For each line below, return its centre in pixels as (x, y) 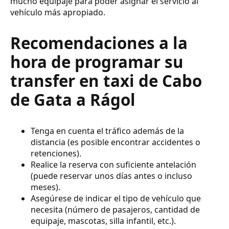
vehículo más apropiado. (58, 12)
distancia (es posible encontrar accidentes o (116, 142)
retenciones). (56, 154)
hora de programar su (97, 62)
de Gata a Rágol (73, 99)
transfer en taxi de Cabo (106, 81)
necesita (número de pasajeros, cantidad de (115, 210)
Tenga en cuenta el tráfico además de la (107, 131)
